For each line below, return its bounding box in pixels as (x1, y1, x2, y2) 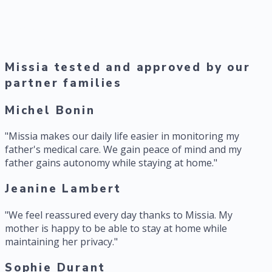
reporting (5, 35, 49, 49)
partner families (5, 75, 122, 92)
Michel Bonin (5, 102, 95, 118)
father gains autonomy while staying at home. (5, 156, 214, 170)
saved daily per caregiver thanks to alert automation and (5, 21, 262, 35)
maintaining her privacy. (5, 234, 114, 248)
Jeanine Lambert (5, 181, 122, 197)
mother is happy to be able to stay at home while (5, 221, 227, 235)
